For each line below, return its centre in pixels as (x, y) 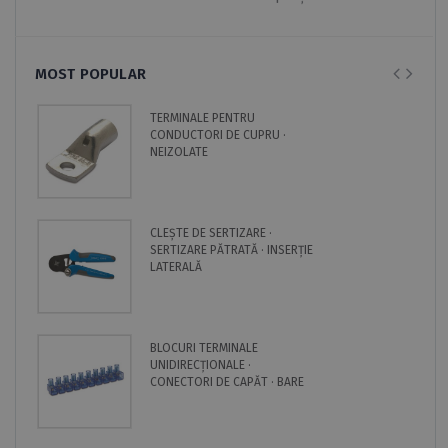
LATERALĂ (176, 266)
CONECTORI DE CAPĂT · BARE (227, 381)
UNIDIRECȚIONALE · (200, 364)
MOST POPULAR (90, 73)
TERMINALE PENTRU (202, 117)
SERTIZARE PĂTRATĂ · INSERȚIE (231, 249)
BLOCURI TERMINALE (204, 347)
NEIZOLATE (179, 151)
